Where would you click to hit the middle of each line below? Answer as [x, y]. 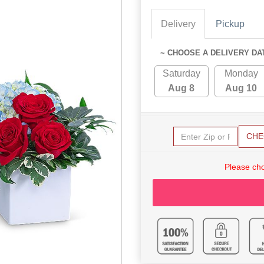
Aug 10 [241, 88]
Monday [241, 74]
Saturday [181, 74]
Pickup [230, 24]
